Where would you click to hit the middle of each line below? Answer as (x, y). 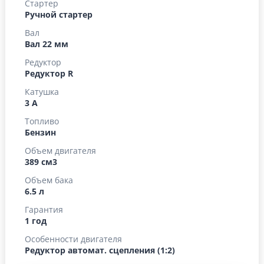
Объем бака (49, 180)
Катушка (42, 92)
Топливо (42, 121)
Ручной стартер (59, 15)
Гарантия (44, 210)
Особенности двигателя (73, 239)
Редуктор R (49, 74)
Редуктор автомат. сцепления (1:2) (100, 250)
